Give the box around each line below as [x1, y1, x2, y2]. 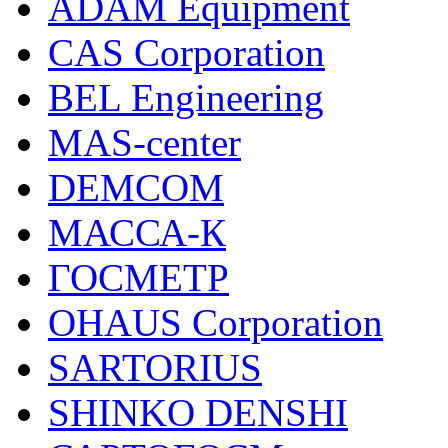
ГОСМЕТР [48, 256, 229, 299]
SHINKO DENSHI [48, 391, 348, 434]
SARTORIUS [48, 346, 262, 389]
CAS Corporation [48, 31, 325, 74]
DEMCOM [48, 166, 224, 209]
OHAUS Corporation [48, 301, 383, 344]
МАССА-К [48, 211, 226, 254]
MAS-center [48, 121, 241, 164]
